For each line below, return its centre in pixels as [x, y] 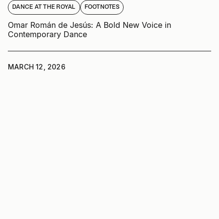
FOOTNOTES [102, 7]
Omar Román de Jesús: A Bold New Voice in [89, 25]
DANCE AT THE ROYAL [44, 7]
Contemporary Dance [47, 34]
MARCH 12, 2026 [37, 66]
